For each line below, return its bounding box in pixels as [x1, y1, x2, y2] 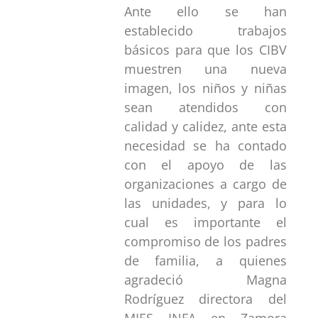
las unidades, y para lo [124, 194, 287, 212]
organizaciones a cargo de [124, 175, 287, 192]
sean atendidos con [124, 98, 287, 116]
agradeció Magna [124, 270, 287, 288]
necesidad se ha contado [124, 136, 287, 154]
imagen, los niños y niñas [124, 79, 287, 97]
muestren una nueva [124, 60, 287, 77]
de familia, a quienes [124, 251, 287, 269]
